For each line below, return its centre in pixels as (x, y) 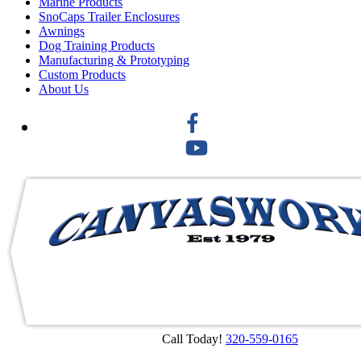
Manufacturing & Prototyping (114, 60)
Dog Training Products (97, 46)
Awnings (62, 31)
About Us (64, 89)
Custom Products (82, 75)
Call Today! (194, 339)
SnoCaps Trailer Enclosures (109, 17)
